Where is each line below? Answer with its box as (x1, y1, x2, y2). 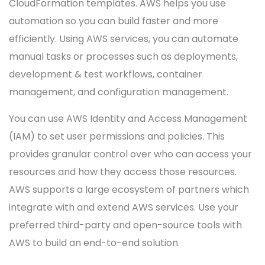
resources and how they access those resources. (9, 164, 237, 179)
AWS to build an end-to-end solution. (9, 235, 180, 250)
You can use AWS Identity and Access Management (9, 111, 247, 125)
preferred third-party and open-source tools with (9, 218, 242, 232)
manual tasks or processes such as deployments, (9, 49, 238, 63)
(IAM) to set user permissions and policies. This (9, 129, 225, 143)
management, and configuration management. (9, 85, 228, 99)
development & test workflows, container (9, 67, 202, 81)
